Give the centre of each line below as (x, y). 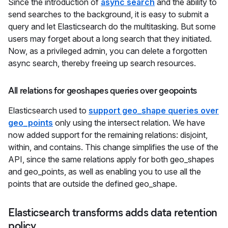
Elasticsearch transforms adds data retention (113, 213)
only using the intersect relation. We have (129, 123)
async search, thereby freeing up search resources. (102, 63)
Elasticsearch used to (48, 111)
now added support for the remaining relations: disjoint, (108, 135)
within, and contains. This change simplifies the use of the (113, 147)
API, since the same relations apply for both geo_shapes (111, 160)
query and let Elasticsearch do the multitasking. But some (112, 27)
